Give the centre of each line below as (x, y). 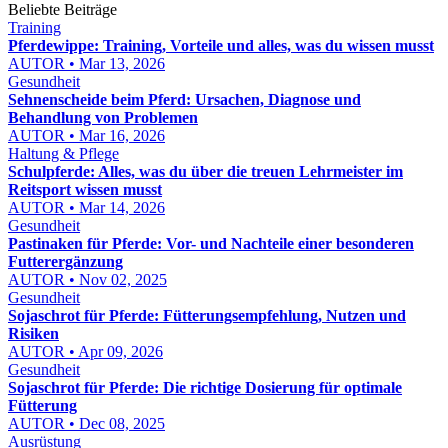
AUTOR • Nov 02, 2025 (87, 279)
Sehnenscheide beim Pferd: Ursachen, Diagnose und (184, 99)
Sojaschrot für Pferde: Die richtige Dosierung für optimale (205, 387)
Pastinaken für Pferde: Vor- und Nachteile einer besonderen (211, 243)
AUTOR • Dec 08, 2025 (86, 423)
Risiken (33, 333)
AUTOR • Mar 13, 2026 (86, 63)
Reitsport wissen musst (85, 189)
